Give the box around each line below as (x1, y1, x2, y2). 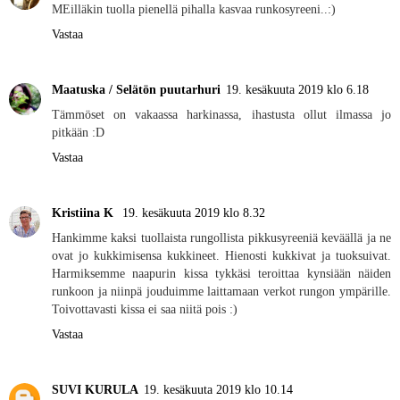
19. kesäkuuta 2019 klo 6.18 (226, 82, 369, 97)
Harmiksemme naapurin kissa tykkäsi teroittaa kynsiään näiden (52, 266, 391, 281)
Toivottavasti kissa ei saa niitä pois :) (52, 302, 237, 317)
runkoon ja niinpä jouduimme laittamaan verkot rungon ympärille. (52, 284, 391, 299)
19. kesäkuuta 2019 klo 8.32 (122, 205, 265, 221)
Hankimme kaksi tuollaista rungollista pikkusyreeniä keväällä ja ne (52, 230, 391, 246)
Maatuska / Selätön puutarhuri (52, 82, 221, 97)
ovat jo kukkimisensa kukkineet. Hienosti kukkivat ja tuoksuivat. (52, 248, 391, 263)
